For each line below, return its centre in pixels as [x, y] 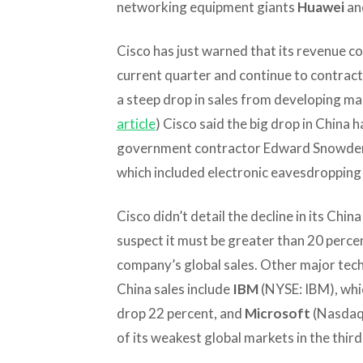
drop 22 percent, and [180, 313]
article [136, 123]
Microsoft [277, 313]
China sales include [174, 288]
